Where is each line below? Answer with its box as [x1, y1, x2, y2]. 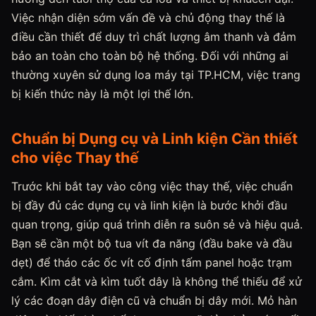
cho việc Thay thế [11, 149, 139, 166]
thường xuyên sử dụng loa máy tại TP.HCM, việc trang [11, 68, 300, 82]
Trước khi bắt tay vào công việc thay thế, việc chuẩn [11, 179, 293, 193]
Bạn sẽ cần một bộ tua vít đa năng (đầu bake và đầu [11, 236, 292, 250]
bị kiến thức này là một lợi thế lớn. [11, 87, 193, 101]
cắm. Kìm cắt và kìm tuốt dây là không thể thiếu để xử [11, 274, 302, 288]
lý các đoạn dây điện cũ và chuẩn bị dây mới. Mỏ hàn [11, 293, 297, 308]
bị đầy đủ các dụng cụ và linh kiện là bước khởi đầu [11, 198, 287, 212]
